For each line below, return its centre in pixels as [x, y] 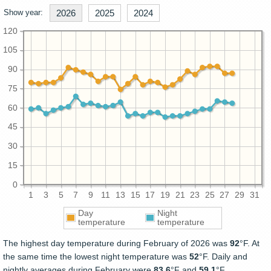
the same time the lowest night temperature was [96, 256]
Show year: [23, 12]
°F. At [250, 243]
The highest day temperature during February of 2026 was [116, 243]
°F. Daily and [223, 256]
